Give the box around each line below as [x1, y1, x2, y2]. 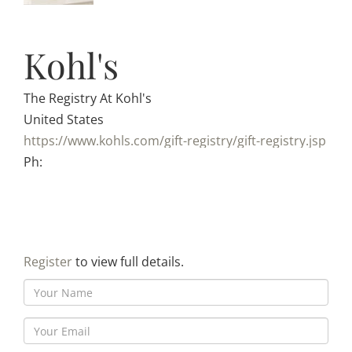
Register [24, 253, 72, 271]
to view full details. [72, 253, 184, 271]
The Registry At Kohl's [24, 90, 152, 108]
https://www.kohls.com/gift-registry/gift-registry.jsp [24, 132, 326, 150]
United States [24, 111, 104, 129]
